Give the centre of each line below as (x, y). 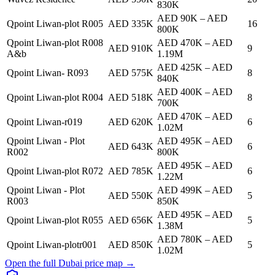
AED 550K (131, 196)
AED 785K (131, 171)
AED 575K (131, 73)
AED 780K (180, 239)
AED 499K (180, 190)
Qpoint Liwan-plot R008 (55, 43)
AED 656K (131, 220)
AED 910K (131, 48)
